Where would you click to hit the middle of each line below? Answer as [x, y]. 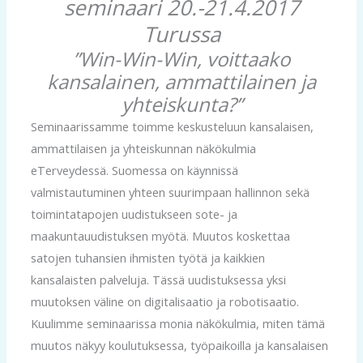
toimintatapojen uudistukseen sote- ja [134, 214]
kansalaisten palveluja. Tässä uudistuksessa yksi [158, 279]
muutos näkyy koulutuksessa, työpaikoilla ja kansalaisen [179, 345]
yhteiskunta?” [181, 104]
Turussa [181, 34]
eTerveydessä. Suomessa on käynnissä [134, 170]
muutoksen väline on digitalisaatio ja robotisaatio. [164, 301]
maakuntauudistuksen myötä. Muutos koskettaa [160, 235]
